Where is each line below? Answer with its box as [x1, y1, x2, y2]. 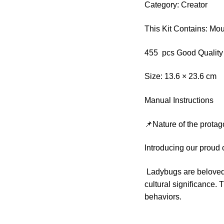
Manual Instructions [144, 96, 214, 105]
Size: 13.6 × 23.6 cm [144, 72, 217, 81]
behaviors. [144, 192, 184, 201]
